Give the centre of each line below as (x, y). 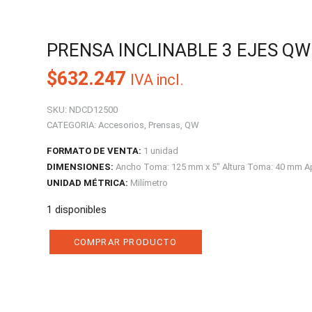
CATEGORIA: (71, 125)
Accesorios (121, 125)
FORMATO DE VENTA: (94, 151)
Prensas (164, 125)
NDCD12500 (92, 110)
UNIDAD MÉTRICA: (87, 183)
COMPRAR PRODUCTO (125, 242)
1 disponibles (76, 210)
